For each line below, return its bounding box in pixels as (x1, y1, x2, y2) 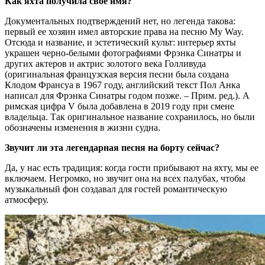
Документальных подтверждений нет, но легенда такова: (5, 15, 235, 26)
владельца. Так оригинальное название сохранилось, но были (5, 111, 255, 122)
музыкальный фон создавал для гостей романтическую (5, 183, 227, 194)
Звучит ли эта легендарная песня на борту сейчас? (5, 142, 219, 153)
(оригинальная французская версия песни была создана (5, 69, 229, 79)
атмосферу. (5, 194, 49, 205)
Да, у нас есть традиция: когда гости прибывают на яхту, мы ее (5, 162, 258, 173)
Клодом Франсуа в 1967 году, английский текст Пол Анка (5, 79, 240, 90)
